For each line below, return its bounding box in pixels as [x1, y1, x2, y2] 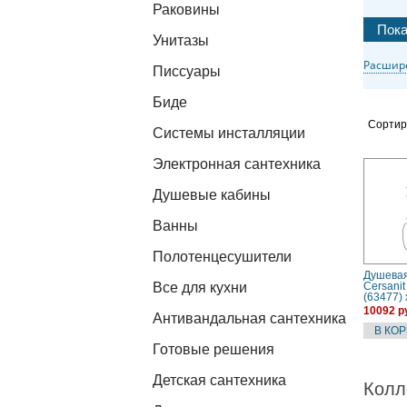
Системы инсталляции [153, 125, 305, 141]
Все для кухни [153, 280, 247, 295]
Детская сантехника [153, 372, 286, 388]
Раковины [153, 2, 220, 17]
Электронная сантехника [153, 156, 321, 172]
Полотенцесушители [153, 249, 292, 264]
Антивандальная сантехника [153, 311, 346, 326]
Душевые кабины [153, 187, 271, 203]
